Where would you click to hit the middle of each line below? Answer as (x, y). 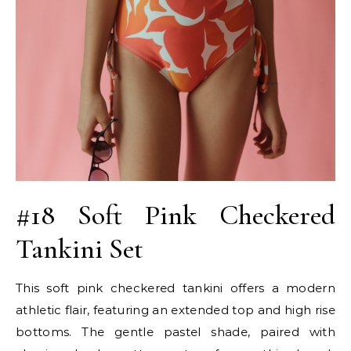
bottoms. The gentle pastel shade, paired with (175, 331)
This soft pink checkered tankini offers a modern (175, 288)
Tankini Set (80, 248)
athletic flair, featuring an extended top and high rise (175, 309)
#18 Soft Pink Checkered (175, 215)
